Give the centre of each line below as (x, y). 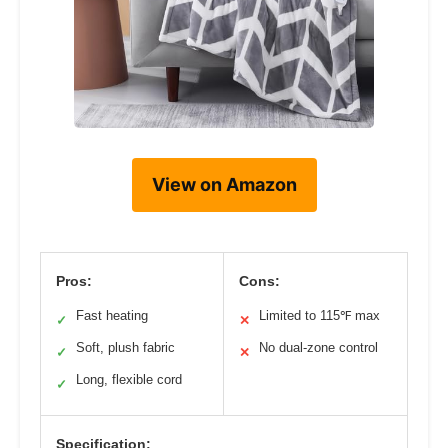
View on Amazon (224, 184)
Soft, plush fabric (125, 347)
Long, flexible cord (129, 379)
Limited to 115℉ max (319, 315)
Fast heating (112, 315)
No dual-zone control (318, 347)
